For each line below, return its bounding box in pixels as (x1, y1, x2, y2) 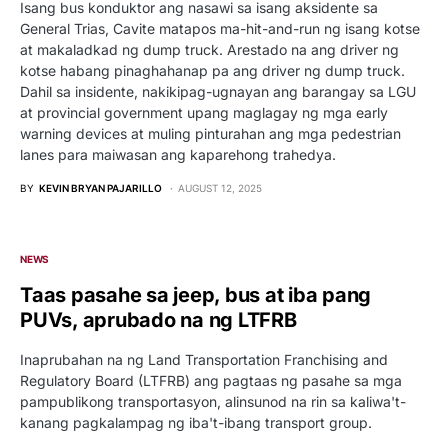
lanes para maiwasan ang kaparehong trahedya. (20, 145, 336, 163)
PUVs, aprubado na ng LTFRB (20, 307, 297, 332)
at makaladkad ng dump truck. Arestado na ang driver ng (20, 40, 399, 58)
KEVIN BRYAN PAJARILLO (39, 181, 162, 194)
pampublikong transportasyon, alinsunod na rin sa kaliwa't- (20, 392, 406, 410)
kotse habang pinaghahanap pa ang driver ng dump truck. (20, 61, 405, 79)
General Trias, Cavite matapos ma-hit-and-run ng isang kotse (20, 19, 420, 37)
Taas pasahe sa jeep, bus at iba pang (20, 282, 371, 307)
